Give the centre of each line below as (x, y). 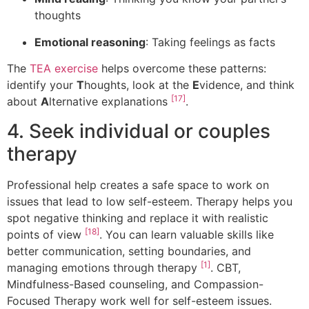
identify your (42, 85)
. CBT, (226, 267)
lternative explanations (110, 102)
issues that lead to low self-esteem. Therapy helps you (150, 201)
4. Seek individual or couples (139, 131)
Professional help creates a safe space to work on (138, 185)
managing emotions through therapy (104, 267)
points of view (46, 234)
